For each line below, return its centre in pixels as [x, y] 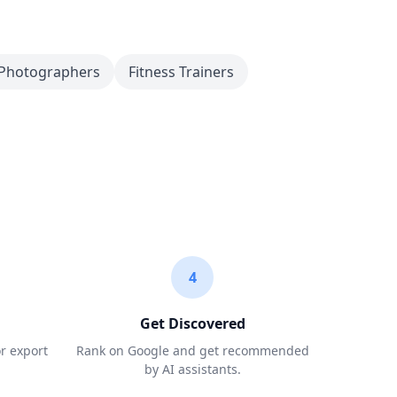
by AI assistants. [192, 369]
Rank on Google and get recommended [192, 350]
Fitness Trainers [181, 72]
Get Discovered [192, 323]
